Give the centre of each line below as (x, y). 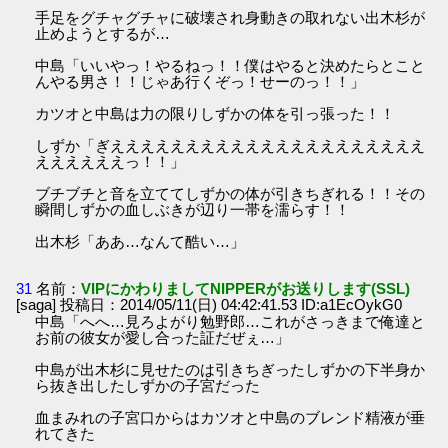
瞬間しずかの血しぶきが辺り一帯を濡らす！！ (193, 210)
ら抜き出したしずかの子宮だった (148, 386)
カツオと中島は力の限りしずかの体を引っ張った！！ (215, 114)
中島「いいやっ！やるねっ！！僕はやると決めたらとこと (230, 66)
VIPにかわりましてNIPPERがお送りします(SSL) (246, 289)
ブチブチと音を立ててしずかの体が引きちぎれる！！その (230, 194)
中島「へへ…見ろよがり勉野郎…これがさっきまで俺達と (230, 322)
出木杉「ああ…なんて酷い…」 (140, 242)
